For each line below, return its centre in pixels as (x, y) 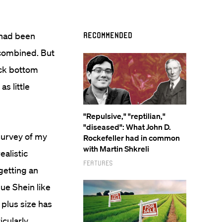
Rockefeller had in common (132, 138)
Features (98, 163)
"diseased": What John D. (127, 127)
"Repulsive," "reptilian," (124, 116)
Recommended (108, 35)
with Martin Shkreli (116, 149)
